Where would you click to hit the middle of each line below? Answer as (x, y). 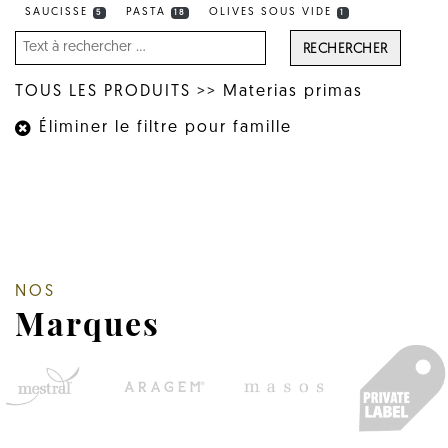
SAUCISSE (59, 12)
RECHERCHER (345, 49)
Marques (87, 322)
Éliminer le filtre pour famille (162, 128)
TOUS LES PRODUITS (103, 92)
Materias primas (293, 92)
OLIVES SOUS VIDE (273, 12)
